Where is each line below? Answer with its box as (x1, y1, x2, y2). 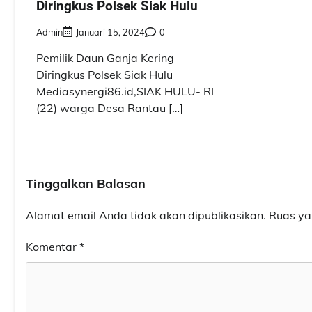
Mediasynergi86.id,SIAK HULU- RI (36, 84, 214, 98)
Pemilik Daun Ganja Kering (36, 50, 174, 65)
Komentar (26, 239, 79, 253)
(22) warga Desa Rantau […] (36, 100, 183, 115)
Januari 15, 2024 (76, 26, 145, 38)
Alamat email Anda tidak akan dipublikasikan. (26, 208, 266, 222)
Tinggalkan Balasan (26, 175, 146, 192)
